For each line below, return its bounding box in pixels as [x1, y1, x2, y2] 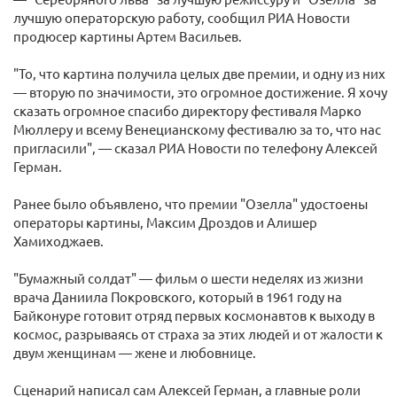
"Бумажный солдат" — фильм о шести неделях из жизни [13, 269, 363, 286]
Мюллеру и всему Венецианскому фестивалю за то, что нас [13, 121, 381, 137]
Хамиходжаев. [13, 232, 104, 249]
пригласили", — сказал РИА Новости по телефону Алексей [13, 139, 378, 156]
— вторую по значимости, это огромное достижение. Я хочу [13, 83, 387, 100]
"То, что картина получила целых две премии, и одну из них [13, 65, 385, 82]
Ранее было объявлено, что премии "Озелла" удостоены [13, 195, 368, 212]
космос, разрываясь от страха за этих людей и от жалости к [13, 325, 383, 342]
